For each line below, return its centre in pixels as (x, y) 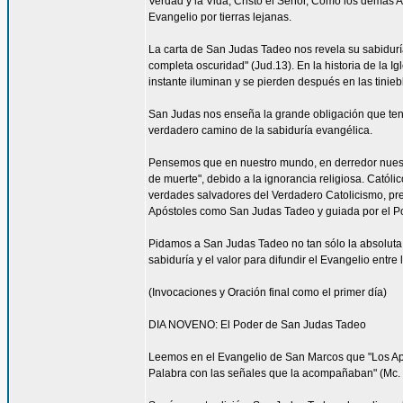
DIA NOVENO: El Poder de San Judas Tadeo (257, 325)
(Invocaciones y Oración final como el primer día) (268, 292)
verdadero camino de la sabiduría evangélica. (260, 130)
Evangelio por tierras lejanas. (220, 17)
